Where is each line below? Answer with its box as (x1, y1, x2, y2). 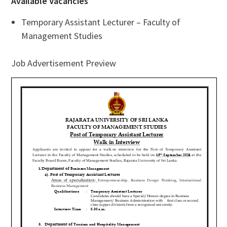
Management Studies (21, 30, 102, 42)
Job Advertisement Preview (11, 57, 116, 69)
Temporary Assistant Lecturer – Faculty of (21, 16, 180, 28)
